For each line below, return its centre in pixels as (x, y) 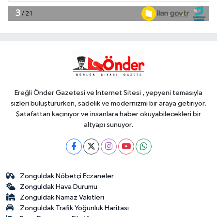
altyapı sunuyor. (108, 124)
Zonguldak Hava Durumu (59, 186)
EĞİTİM (93, 28)
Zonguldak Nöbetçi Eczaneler (67, 176)
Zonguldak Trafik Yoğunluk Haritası (75, 208)
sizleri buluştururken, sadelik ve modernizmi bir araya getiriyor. (108, 103)
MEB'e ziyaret (103, 53)
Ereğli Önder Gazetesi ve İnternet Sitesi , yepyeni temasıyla (108, 93)
